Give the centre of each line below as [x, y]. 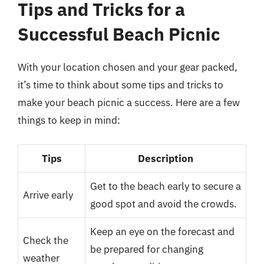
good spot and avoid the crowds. [164, 204]
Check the [46, 240]
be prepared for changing [147, 249]
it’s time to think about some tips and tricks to [121, 85]
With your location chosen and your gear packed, [128, 67]
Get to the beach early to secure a [166, 186]
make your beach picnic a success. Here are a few [129, 103]
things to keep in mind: [69, 120]
